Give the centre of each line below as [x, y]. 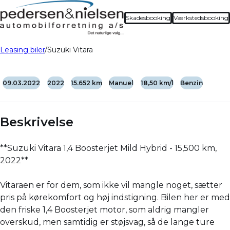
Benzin [191, 83]
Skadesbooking [148, 17]
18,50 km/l [157, 83]
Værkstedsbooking [201, 17]
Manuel [121, 83]
